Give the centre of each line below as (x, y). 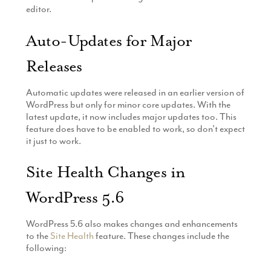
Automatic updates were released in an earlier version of (135, 92)
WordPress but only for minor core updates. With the (128, 104)
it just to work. (53, 141)
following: (46, 248)
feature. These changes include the (161, 236)
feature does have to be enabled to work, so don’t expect (135, 129)
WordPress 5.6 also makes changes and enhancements (132, 224)
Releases (54, 66)
